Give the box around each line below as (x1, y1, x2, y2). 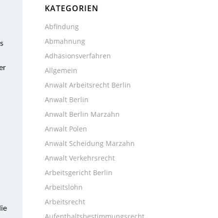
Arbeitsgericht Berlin (45, 168, 112, 177)
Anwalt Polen (45, 124, 87, 133)
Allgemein (45, 66, 77, 75)
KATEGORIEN (45, 3, 99, 14)
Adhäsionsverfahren (45, 51, 111, 60)
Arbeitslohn (45, 182, 83, 192)
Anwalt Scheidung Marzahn (45, 139, 135, 148)
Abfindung (45, 22, 79, 31)
